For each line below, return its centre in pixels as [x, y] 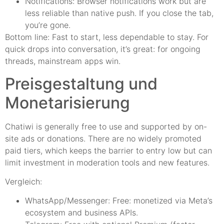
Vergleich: [23, 182]
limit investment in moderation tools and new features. [107, 162]
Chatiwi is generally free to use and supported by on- [106, 126]
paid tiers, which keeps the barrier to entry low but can [108, 150]
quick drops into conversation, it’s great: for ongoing [103, 49]
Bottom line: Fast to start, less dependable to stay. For [107, 37]
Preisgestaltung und [81, 83]
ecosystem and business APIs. [81, 213]
